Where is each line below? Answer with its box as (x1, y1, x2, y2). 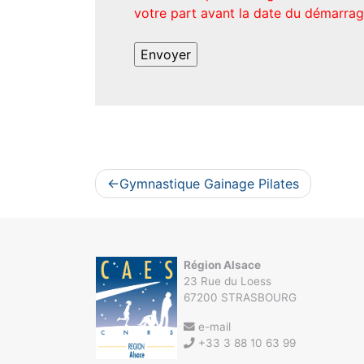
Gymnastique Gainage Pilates (119, 175, 299, 193)
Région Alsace (184, 258, 261, 272)
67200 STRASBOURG (184, 291, 297, 305)
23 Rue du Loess (184, 275, 271, 288)
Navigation (94, 167, 213, 197)
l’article (94, 223, 173, 252)
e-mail (195, 320, 231, 334)
